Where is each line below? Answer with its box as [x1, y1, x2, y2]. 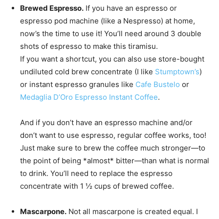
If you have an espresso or [84, 3, 177, 13]
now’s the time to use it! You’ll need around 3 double [20, 28, 201, 38]
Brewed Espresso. [20, 3, 84, 13]
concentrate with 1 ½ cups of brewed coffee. [20, 181, 174, 191]
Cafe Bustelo [135, 79, 180, 89]
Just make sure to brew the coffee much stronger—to [20, 143, 205, 153]
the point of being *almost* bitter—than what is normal [20, 155, 209, 165]
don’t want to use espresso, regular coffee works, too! [20, 130, 206, 140]
